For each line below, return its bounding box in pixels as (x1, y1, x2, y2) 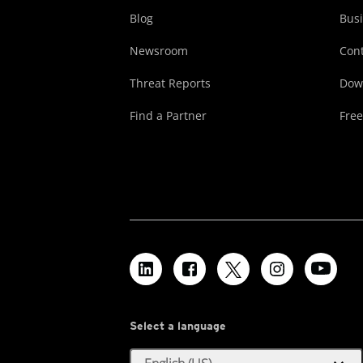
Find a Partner (130, 107, 207, 123)
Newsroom (130, 42, 188, 58)
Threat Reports (130, 75, 211, 91)
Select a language (130, 318, 226, 332)
